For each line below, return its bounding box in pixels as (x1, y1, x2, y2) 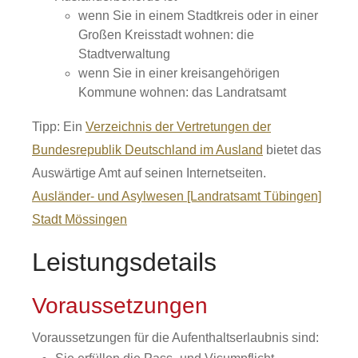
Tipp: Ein (32, 120, 86, 133)
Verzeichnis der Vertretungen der (86, 120, 271, 133)
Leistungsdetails (32, 248, 217, 276)
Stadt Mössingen (32, 213, 127, 226)
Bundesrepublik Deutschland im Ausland (32, 143, 263, 157)
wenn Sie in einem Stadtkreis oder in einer (78, 9, 318, 22)
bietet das (263, 143, 321, 157)
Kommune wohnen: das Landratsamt (78, 86, 286, 99)
